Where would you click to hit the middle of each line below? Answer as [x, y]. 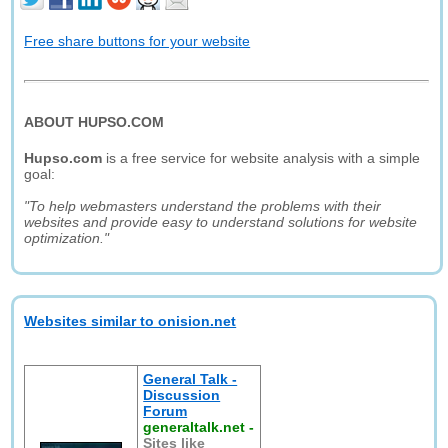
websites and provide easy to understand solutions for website [221, 222]
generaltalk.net [194, 427]
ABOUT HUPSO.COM [94, 122]
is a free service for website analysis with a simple [261, 158]
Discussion [182, 395]
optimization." [67, 238]
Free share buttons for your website [137, 41]
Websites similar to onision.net [130, 321]
